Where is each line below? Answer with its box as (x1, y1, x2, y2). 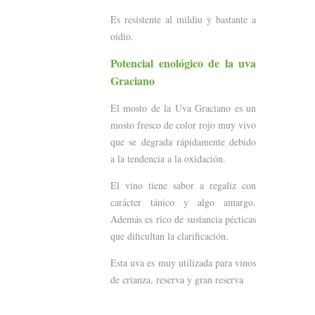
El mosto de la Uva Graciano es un (110, 101, 256, 115)
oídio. (110, 29, 134, 43)
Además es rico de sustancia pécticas (110, 212, 256, 226)
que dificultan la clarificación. (110, 229, 229, 243)
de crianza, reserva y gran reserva (110, 272, 243, 286)
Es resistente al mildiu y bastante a (110, 12, 256, 26)
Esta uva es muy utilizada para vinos (110, 255, 256, 269)
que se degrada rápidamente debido (110, 134, 256, 148)
